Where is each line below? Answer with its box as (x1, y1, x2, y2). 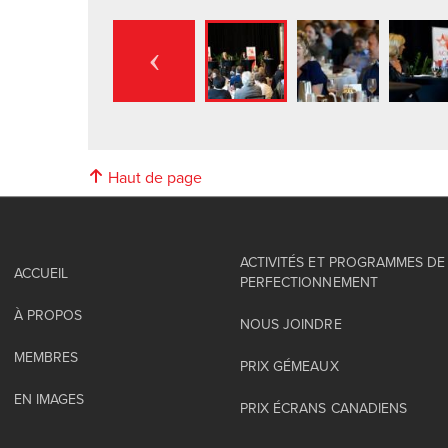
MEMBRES (14, 346, 79, 367)
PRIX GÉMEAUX (240, 355, 339, 376)
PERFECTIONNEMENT (240, 271, 378, 292)
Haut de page (104, 165, 203, 188)
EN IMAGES (14, 388, 85, 409)
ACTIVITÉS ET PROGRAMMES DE (240, 251, 445, 272)
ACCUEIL (14, 262, 69, 283)
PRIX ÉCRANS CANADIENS (240, 397, 407, 418)
